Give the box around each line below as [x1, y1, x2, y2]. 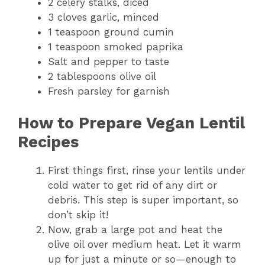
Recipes [18, 132, 79, 152]
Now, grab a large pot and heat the [48, 224, 222, 236]
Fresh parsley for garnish [48, 85, 170, 97]
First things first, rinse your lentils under [48, 164, 245, 177]
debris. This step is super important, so [48, 194, 238, 206]
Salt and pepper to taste [48, 55, 169, 67]
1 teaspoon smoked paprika [48, 40, 183, 53]
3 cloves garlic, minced [48, 11, 159, 23]
